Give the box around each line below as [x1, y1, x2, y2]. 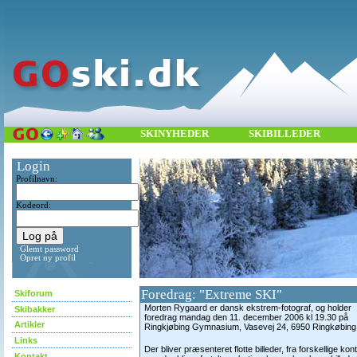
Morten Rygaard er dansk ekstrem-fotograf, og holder [144, 303, 351, 312]
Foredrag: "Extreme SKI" [141, 287, 282, 302]
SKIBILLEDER [249, 127, 320, 139]
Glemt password [20, 245, 79, 253]
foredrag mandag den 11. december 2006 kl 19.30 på [144, 312, 348, 322]
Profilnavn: [16, 175, 57, 183]
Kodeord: [16, 201, 51, 210]
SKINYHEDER [140, 127, 209, 139]
